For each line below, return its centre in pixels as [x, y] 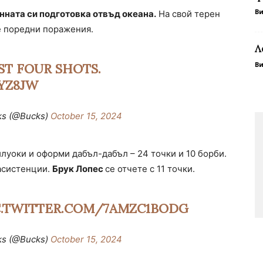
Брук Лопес [79, 169]
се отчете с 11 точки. [150, 169]
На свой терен [188, 14]
